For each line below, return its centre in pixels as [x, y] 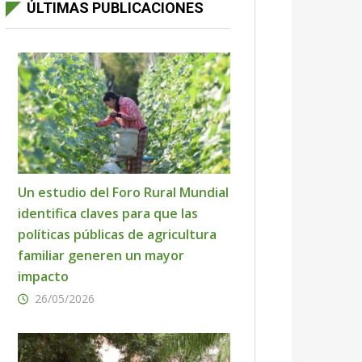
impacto [43, 276]
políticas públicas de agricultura [117, 234]
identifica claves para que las [108, 213]
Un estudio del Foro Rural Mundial [123, 192]
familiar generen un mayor [101, 255]
